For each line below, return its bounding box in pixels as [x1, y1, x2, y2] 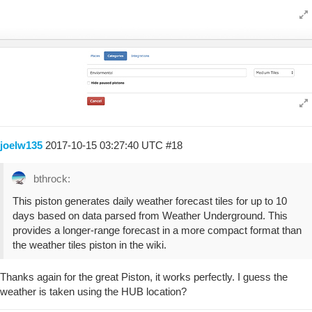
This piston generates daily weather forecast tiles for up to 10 [13, 194, 287, 207]
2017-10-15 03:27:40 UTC [45, 139, 166, 151]
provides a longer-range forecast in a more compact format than [13, 224, 302, 236]
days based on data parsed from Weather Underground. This [13, 209, 288, 221]
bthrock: [31, 172, 70, 185]
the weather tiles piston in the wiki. [13, 238, 166, 251]
